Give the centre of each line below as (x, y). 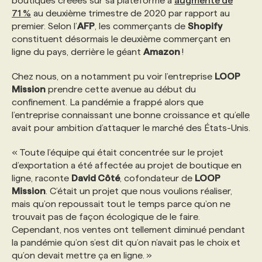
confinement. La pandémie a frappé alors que (108, 102)
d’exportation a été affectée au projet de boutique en (127, 165)
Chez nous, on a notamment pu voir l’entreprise (113, 76)
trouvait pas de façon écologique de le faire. (106, 217)
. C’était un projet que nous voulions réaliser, (139, 191)
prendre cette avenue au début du (121, 89)
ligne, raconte (42, 178)
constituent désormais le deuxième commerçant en (121, 39)
